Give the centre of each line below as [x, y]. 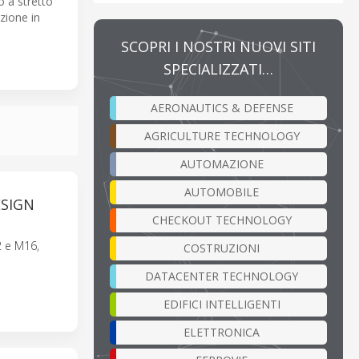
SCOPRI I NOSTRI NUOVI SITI [218, 46]
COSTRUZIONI [222, 248]
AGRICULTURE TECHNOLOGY [222, 135]
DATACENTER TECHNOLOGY [222, 276]
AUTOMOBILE [222, 192]
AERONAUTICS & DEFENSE [222, 107]
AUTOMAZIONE [222, 163]
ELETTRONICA [222, 332]
